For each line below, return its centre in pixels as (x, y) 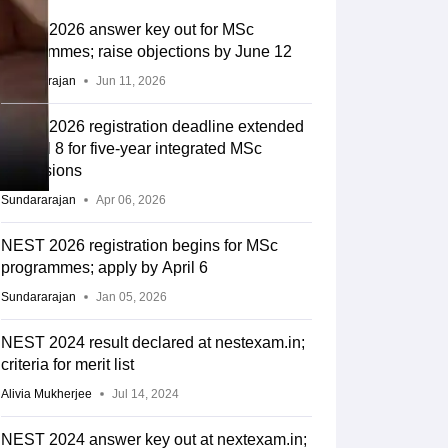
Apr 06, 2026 (130, 200)
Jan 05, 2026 (131, 297)
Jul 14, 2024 (145, 394)
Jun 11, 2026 (130, 81)
